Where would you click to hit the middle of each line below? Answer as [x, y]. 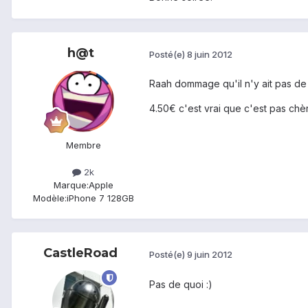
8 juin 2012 [210, 54]
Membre [83, 145]
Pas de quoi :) [181, 284]
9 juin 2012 [210, 254]
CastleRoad [80, 253]
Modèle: [49, 198]
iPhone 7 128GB [100, 198]
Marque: [71, 185]
